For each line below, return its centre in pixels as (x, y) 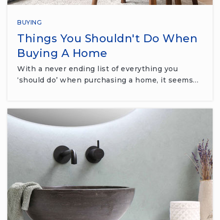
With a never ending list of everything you (97, 69)
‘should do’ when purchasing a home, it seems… (108, 80)
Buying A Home (62, 53)
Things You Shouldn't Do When (107, 38)
